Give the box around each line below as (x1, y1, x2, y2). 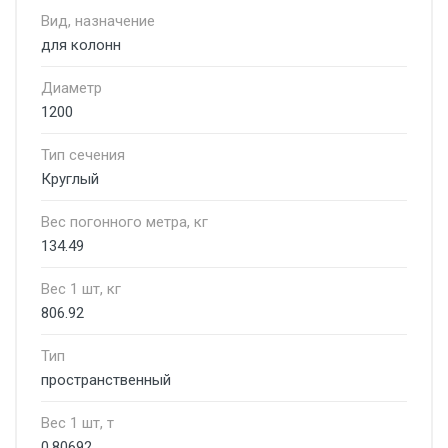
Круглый (41, 170, 99, 188)
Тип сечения (41, 146, 125, 164)
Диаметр (41, 79, 102, 97)
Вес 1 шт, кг (41, 280, 121, 298)
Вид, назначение (41, 12, 155, 30)
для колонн (41, 36, 121, 54)
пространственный (41, 371, 171, 389)
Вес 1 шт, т (41, 414, 114, 432)
